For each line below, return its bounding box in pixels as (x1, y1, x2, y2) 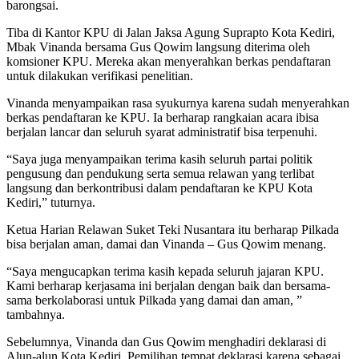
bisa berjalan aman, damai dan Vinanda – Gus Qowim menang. (6, 236, 326, 251)
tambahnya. (6, 307, 65, 321)
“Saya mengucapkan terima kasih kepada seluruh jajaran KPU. (6, 264, 324, 278)
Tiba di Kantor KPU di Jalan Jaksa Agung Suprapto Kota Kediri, (6, 25, 335, 39)
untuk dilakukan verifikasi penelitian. (6, 68, 193, 83)
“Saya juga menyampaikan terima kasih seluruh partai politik (6, 151, 313, 166)
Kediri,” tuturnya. (6, 195, 95, 209)
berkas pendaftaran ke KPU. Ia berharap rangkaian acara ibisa (6, 110, 319, 124)
